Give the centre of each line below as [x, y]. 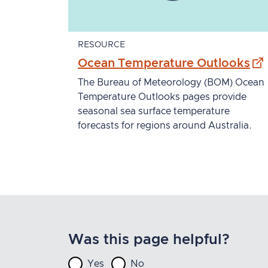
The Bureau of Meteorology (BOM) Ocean [171, 82]
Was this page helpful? [149, 240]
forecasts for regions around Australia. [165, 125]
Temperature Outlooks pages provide [162, 97]
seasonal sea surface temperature [154, 111]
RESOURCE [101, 45]
